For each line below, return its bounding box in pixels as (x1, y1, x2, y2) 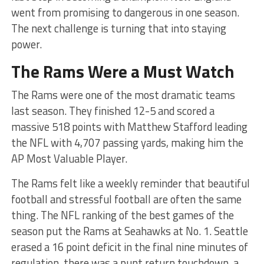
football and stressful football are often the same (11, 190, 242, 207)
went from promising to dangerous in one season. (11, 4, 239, 21)
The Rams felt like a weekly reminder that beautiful (11, 174, 250, 192)
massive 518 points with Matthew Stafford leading (11, 118, 247, 135)
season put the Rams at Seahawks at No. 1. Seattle (11, 222, 248, 239)
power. (11, 35, 42, 52)
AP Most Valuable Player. (11, 150, 127, 167)
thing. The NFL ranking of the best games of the (11, 206, 234, 223)
